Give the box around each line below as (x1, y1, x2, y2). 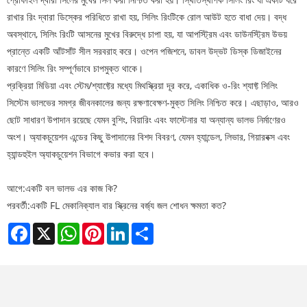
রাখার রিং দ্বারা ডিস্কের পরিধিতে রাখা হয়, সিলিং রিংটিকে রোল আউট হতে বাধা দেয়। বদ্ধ (7, 10, 286, 24)
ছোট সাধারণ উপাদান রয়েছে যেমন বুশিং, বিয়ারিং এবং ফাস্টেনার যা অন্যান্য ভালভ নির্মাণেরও (7, 113, 286, 127)
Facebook (30, 221, 73, 235)
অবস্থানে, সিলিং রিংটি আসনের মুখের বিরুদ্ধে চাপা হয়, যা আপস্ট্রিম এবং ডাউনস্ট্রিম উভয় (7, 27, 287, 41)
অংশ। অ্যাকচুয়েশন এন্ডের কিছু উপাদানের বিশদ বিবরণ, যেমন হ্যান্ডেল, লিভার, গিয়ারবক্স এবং (7, 130, 290, 144)
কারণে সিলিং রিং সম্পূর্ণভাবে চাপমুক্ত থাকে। (7, 62, 143, 75)
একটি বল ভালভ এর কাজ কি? (25, 182, 117, 195)
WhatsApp (79, 221, 127, 235)
